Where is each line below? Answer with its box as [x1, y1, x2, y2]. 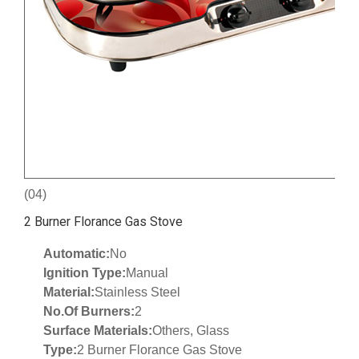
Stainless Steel [95, 285, 180, 300]
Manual [126, 266, 168, 280]
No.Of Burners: [43, 305, 135, 319]
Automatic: [43, 247, 110, 261]
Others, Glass [152, 324, 229, 338]
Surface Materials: [43, 324, 152, 338]
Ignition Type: [43, 266, 126, 280]
